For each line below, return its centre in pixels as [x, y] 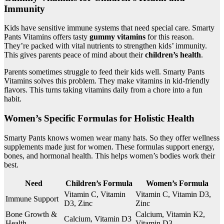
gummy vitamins [117, 37]
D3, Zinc [78, 203]
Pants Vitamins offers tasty [47, 37]
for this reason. [170, 37]
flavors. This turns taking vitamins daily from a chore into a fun [103, 90]
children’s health [173, 55]
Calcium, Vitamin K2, [170, 214]
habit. [13, 99]
